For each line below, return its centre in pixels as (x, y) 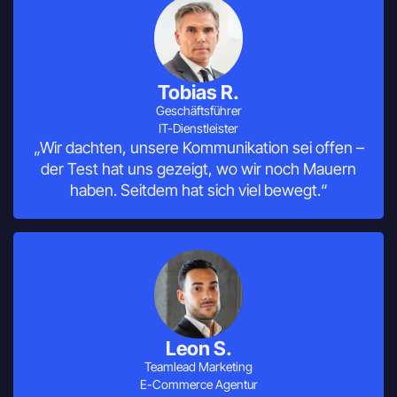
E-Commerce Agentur (198, 385)
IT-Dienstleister (198, 128)
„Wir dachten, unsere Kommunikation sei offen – (198, 148)
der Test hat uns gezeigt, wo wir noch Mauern (198, 169)
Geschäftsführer (198, 111)
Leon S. (198, 349)
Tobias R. (198, 93)
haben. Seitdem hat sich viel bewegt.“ (198, 191)
